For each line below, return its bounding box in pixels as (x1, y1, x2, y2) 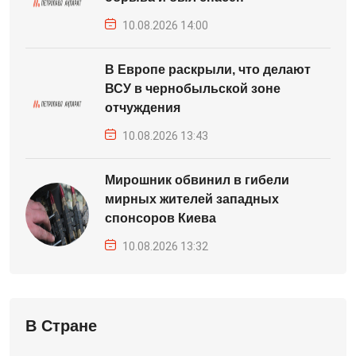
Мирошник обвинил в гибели (105, 173, 289, 187)
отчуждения (105, 101, 180, 114)
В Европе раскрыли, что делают (105, 63, 311, 76)
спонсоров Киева (105, 211, 216, 225)
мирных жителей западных (105, 192, 279, 206)
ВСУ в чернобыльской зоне (105, 82, 281, 95)
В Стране (25, 317, 97, 335)
